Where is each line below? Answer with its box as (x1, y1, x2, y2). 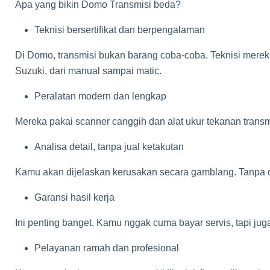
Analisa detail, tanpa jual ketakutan (34, 142, 184, 152)
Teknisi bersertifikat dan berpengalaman (34, 25, 205, 35)
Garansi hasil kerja (34, 192, 115, 202)
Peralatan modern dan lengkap (34, 91, 166, 101)
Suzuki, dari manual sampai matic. (15, 66, 162, 76)
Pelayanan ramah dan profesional (34, 243, 179, 253)
